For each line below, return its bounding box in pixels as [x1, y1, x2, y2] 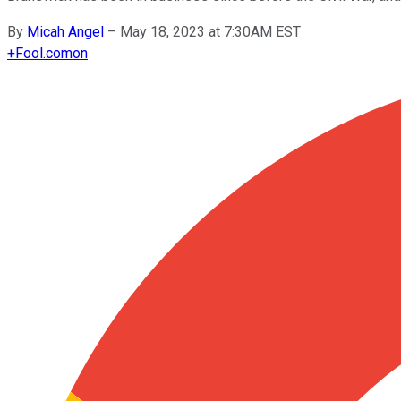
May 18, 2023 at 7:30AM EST [120, 22, 301, 40]
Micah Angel [27, 22, 104, 40]
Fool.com [15, 44, 73, 62]
